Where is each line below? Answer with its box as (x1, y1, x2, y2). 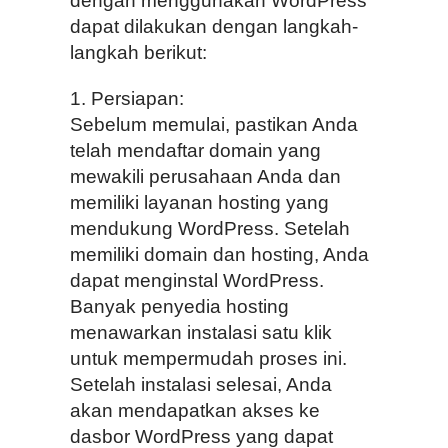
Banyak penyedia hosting (70, 295, 289, 317)
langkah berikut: (70, 42, 207, 64)
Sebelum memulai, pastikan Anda (70, 113, 358, 135)
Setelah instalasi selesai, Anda (70, 373, 332, 395)
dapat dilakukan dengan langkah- (70, 16, 358, 38)
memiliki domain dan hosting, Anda (70, 243, 369, 265)
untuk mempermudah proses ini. (70, 347, 347, 369)
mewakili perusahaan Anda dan (70, 165, 341, 187)
